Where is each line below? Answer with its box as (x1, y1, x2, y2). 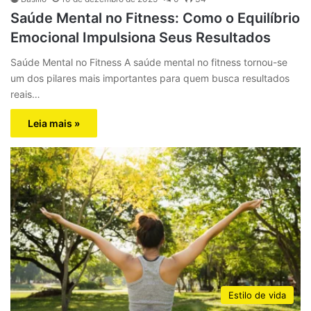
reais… (10, 88, 40, 101)
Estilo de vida (228, 289, 286, 301)
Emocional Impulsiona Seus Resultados (10, 29, 271, 47)
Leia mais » (28, 117, 80, 130)
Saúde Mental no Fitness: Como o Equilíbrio (10, 10, 300, 27)
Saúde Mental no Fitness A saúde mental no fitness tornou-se (10, 56, 287, 69)
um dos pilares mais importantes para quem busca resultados (10, 72, 289, 85)
